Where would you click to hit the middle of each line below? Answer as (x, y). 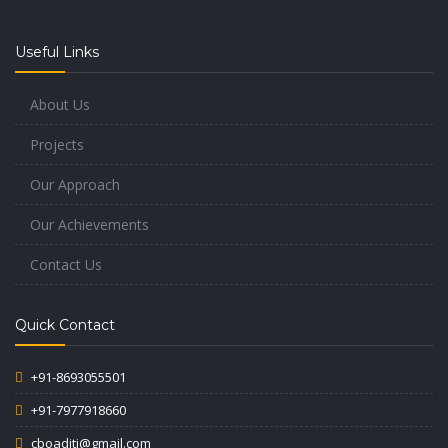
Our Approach (75, 184)
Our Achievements (89, 224)
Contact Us (66, 264)
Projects (57, 144)
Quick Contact (65, 325)
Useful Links (57, 52)
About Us (60, 104)
